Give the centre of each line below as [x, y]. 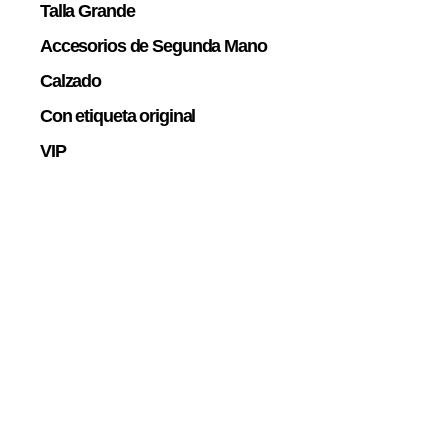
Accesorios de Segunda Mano [153, 45]
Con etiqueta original [118, 115]
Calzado [71, 80]
